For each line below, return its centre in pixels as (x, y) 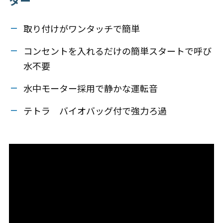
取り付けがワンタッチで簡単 (81, 28)
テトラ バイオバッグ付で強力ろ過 (95, 111)
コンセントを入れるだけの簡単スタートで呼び (117, 51)
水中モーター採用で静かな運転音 (90, 88)
